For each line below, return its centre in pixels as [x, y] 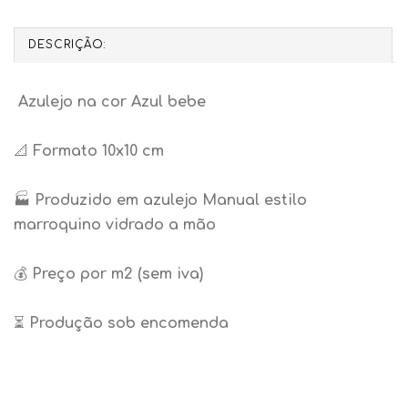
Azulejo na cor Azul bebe [112, 102]
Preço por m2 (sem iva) [117, 275]
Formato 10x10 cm [98, 152]
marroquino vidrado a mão [115, 225]
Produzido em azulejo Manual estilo [171, 201]
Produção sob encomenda [129, 324]
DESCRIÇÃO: [67, 45]
